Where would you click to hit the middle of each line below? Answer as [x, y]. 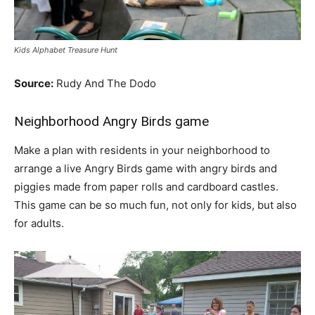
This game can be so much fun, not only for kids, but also [155, 205]
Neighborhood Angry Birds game [111, 122]
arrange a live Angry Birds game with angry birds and [146, 169]
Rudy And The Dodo [105, 84]
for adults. [39, 224]
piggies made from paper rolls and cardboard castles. [146, 187]
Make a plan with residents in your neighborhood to [142, 150]
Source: [34, 84]
